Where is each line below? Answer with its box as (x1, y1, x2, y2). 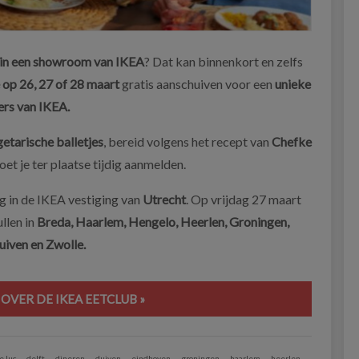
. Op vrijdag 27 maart (186, 191, 301, 207)
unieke (275, 75, 311, 91)
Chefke (272, 133, 312, 149)
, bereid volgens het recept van (103, 133, 272, 149)
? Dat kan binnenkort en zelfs (144, 53, 303, 69)
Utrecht (143, 191, 186, 207)
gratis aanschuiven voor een (119, 75, 275, 91)
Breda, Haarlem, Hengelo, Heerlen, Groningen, (34, 213, 289, 229)
